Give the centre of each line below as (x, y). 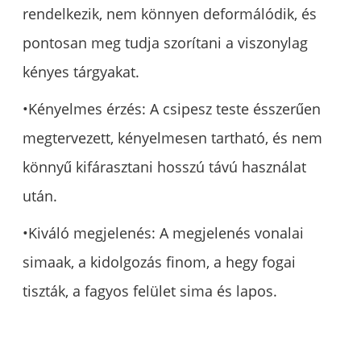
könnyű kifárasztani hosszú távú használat (165, 167)
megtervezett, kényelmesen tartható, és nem (173, 138)
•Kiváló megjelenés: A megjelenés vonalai (164, 233)
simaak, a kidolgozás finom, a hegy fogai (160, 262)
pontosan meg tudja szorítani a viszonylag (166, 43)
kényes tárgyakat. (81, 72)
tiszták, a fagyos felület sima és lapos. (150, 291)
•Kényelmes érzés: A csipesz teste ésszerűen (172, 109)
